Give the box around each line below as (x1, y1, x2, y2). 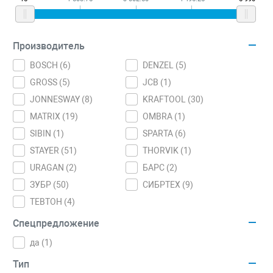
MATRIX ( (30, 112, 65, 121)
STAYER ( (30, 146, 64, 155)
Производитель (13, 40, 85, 52)
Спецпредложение (13, 218, 99, 229)
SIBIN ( (30, 129, 56, 138)
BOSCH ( (30, 60, 63, 70)
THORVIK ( (143, 146, 184, 155)
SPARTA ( (143, 129, 179, 138)
